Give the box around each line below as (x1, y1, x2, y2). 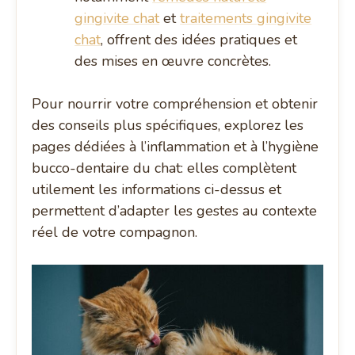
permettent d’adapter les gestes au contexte (32, 201, 318, 221)
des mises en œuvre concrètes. (74, 52, 272, 71)
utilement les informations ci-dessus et (32, 180, 282, 200)
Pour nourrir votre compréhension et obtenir (32, 94, 319, 114)
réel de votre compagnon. (32, 223, 198, 242)
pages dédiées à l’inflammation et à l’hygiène (32, 137, 319, 157)
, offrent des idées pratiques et (101, 30, 298, 50)
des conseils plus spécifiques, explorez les (32, 116, 304, 136)
